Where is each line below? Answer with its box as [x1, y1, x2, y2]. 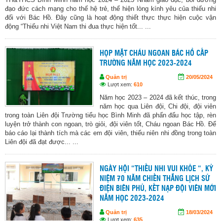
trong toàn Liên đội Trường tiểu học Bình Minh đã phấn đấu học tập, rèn [5, 111, 216, 119]
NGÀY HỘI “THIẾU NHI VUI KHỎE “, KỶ [100, 165, 213, 173]
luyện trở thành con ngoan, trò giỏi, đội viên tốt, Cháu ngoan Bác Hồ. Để [5, 120, 216, 128]
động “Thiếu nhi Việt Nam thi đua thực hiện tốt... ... [5, 23, 151, 31]
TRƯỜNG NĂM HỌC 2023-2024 [100, 60, 192, 68]
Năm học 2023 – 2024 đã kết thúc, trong [100, 94, 216, 102]
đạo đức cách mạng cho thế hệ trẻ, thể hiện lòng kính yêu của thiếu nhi [5, 5, 216, 13]
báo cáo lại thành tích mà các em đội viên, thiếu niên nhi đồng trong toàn [5, 129, 216, 137]
